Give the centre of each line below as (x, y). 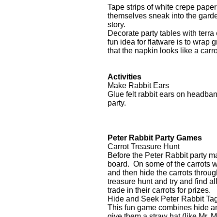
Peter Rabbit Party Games (155, 138)
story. (116, 24)
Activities (124, 77)
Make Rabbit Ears (138, 85)
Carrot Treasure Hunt (144, 147)
